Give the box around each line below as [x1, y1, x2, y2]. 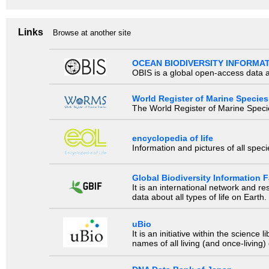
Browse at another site [53, 28, 131, 38]
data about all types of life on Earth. [131, 192, 267, 202]
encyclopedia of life [131, 133, 213, 143]
